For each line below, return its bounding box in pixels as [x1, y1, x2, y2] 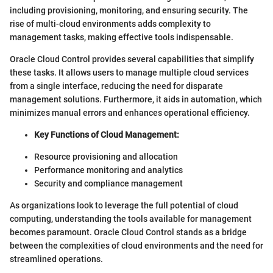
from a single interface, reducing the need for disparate [10, 81, 223, 91]
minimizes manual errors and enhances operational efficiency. [10, 108, 250, 118]
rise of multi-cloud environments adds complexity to [10, 19, 211, 29]
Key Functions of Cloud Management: [34, 130, 179, 140]
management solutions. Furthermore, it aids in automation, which [10, 94, 262, 105]
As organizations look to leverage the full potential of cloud [10, 200, 238, 211]
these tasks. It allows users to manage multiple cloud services [10, 68, 249, 78]
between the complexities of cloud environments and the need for [10, 241, 263, 251]
